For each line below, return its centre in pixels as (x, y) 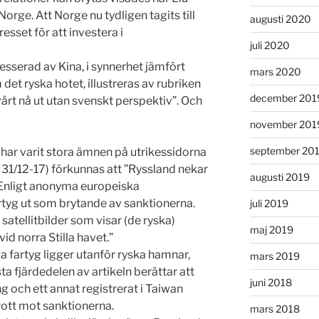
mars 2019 (274, 256)
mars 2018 (274, 309)
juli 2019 (269, 204)
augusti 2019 (279, 177)
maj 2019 (271, 230)
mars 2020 (275, 72)
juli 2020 (270, 46)
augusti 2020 (280, 19)
